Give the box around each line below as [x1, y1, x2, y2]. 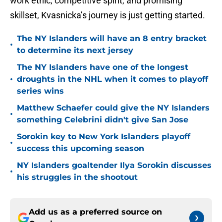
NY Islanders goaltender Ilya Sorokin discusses [17, 161, 212, 170]
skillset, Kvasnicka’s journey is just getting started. [10, 10, 205, 21]
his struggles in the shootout [17, 172, 138, 182]
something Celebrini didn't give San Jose [17, 115, 188, 125]
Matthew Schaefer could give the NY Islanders [17, 103, 210, 113]
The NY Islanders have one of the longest [17, 62, 188, 72]
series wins [17, 86, 64, 96]
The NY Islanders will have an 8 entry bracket [17, 34, 207, 44]
